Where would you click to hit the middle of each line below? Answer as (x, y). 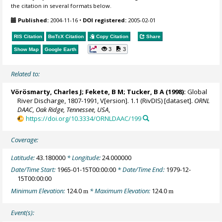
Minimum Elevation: (39, 191)
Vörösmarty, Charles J (47, 91)
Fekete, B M (105, 91)
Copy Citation (112, 37)
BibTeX (56, 37)
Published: (33, 20)
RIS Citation (28, 37)
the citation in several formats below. (61, 6)
